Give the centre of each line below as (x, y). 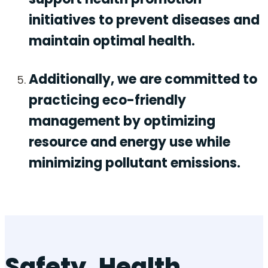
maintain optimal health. (112, 41)
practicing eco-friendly (107, 100)
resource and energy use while (130, 142)
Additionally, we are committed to (143, 80)
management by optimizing (122, 121)
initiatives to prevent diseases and (144, 20)
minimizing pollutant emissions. (135, 163)
